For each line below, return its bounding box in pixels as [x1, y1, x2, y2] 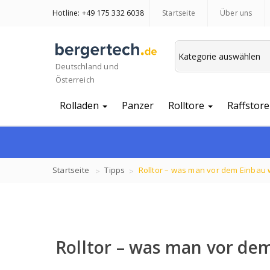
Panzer [122, 99, 154, 112]
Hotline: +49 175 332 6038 [52, 8, 144, 18]
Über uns [220, 8, 253, 18]
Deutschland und [55, 61, 119, 72]
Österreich [55, 74, 95, 85]
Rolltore [168, 99, 207, 112]
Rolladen [60, 99, 101, 112]
